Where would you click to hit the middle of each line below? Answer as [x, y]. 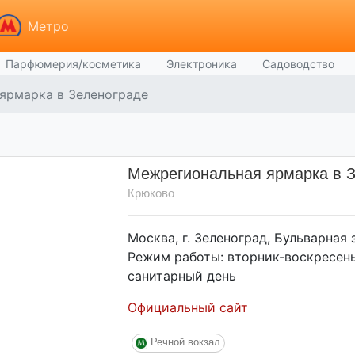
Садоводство [298, 64]
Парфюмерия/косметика [73, 64]
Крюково [151, 193]
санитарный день [182, 276]
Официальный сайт [188, 307]
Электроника [202, 64]
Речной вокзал [186, 342]
